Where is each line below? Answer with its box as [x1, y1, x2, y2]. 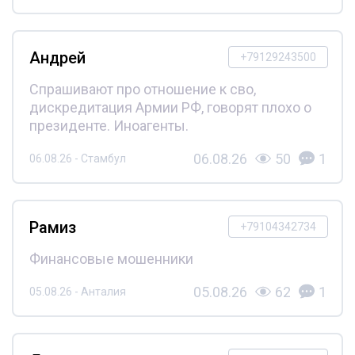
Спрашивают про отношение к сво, [29, 80, 256, 97]
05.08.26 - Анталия [29, 285, 126, 298]
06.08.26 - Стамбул [29, 152, 126, 165]
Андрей [29, 48, 86, 67]
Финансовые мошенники [29, 250, 193, 267]
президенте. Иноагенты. [29, 116, 189, 134]
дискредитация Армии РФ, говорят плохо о [29, 98, 311, 116]
